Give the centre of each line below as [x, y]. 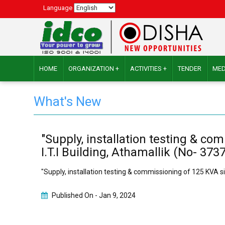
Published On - [75, 195]
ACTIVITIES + [149, 69]
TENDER [190, 69]
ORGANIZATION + [94, 69]
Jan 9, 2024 [118, 195]
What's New [68, 101]
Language [59, 8]
